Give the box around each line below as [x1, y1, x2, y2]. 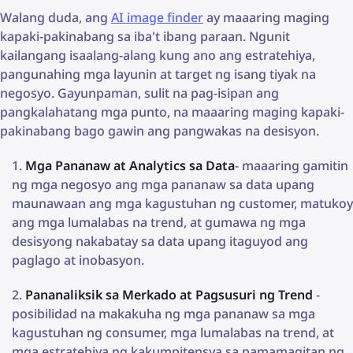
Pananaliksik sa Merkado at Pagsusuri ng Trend [25, 286, 313, 304]
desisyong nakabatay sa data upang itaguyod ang [12, 232, 308, 251]
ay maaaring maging [203, 9, 329, 27]
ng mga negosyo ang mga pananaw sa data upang [12, 176, 314, 194]
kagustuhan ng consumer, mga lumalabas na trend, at [12, 324, 334, 342]
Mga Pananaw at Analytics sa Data [25, 157, 235, 175]
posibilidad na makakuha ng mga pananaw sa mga [12, 305, 315, 323]
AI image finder [111, 9, 203, 27]
